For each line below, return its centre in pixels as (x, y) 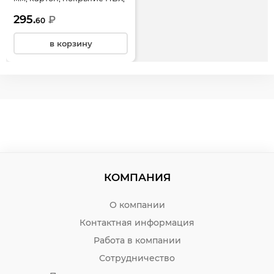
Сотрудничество (137, 258)
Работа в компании (137, 241)
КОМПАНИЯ (137, 178)
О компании (137, 205)
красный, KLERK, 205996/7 (67, 12)
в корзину (71, 44)
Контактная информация (137, 223)
